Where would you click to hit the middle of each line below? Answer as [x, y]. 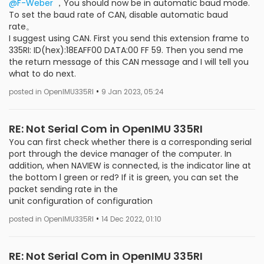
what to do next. [42, 74]
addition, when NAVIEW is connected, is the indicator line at [130, 166]
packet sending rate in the [63, 189]
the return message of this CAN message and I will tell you [129, 62]
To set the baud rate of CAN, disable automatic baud [118, 15]
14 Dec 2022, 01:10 [131, 219]
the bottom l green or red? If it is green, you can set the [124, 177]
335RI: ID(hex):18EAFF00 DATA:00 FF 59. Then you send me [126, 50]
